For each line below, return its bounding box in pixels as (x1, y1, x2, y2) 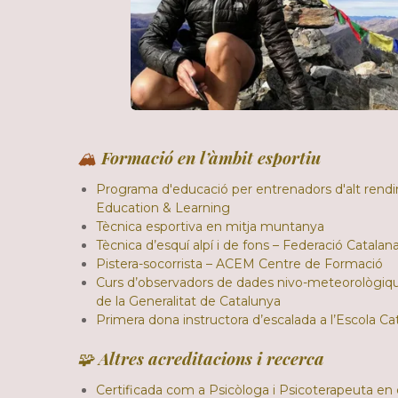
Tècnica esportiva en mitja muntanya (96, 218, 324, 235)
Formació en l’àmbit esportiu (101, 146, 321, 169)
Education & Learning (96, 199, 230, 216)
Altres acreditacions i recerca (99, 346, 324, 370)
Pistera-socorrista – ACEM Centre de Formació (96, 255, 383, 272)
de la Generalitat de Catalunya (96, 292, 281, 309)
